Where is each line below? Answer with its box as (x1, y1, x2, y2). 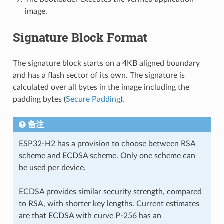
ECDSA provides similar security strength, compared (18, 187, 202, 196)
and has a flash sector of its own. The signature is (12, 71, 185, 79)
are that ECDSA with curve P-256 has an (18, 211, 161, 220)
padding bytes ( (12, 95, 66, 103)
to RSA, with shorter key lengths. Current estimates (18, 199, 199, 208)
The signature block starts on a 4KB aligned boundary (12, 59, 200, 67)
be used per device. (18, 163, 86, 172)
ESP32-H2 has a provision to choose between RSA (18, 139, 195, 148)
